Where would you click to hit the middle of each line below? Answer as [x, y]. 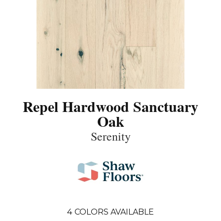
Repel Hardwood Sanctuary [110, 106]
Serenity [110, 136]
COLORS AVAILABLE [114, 212]
